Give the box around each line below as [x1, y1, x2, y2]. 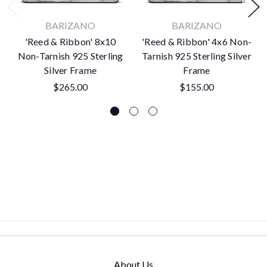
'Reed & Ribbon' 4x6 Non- [142, 36, 252, 48]
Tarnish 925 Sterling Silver [142, 50, 252, 62]
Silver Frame [44, 64, 97, 76]
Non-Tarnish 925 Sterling [17, 50, 123, 62]
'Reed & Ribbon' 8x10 [24, 36, 116, 48]
